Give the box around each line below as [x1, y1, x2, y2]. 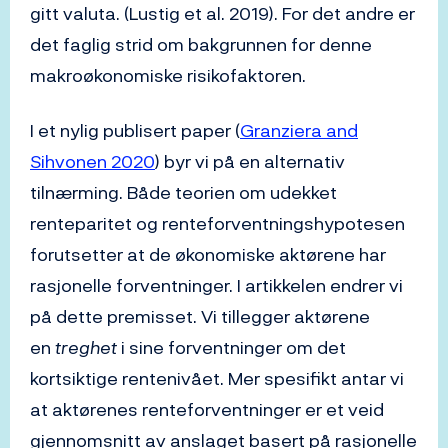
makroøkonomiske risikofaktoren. [30, 62, 306, 89]
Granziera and [240, 117, 358, 144]
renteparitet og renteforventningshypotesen [30, 210, 405, 237]
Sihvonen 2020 [30, 148, 155, 175]
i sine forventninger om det [117, 334, 346, 361]
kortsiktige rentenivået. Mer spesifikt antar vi [30, 365, 404, 392]
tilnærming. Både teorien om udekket [30, 179, 337, 206]
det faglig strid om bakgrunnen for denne [30, 31, 372, 58]
